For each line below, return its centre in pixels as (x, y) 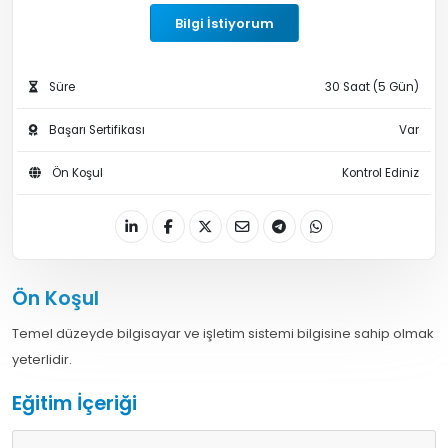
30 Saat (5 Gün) (372, 87)
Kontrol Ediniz (380, 173)
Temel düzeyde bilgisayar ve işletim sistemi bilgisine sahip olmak (223, 334)
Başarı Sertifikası (95, 130)
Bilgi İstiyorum (224, 23)
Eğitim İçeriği (74, 404)
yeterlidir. (42, 360)
